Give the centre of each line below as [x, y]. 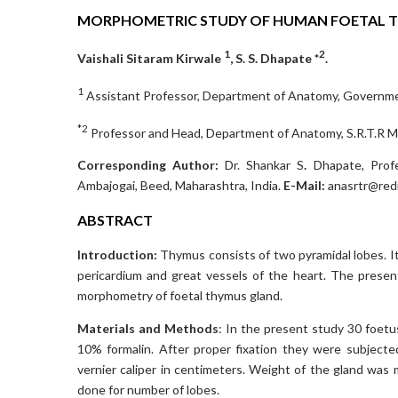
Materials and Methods [148, 329]
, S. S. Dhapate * [275, 59]
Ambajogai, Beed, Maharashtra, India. [180, 186]
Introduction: [117, 255]
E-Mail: [304, 186]
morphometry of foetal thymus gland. [180, 296]
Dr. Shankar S [265, 165]
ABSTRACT [115, 220]
